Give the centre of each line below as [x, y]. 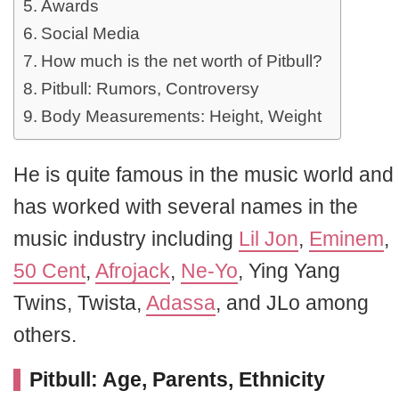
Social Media [90, 33]
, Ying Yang [289, 271]
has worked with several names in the [186, 207]
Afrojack [133, 271]
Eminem [346, 239]
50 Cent [49, 271]
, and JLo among [292, 303]
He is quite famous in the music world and [204, 175]
